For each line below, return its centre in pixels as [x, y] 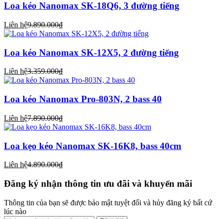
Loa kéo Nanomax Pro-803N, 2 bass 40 [83, 99]
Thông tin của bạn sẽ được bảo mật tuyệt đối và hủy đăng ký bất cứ [108, 202]
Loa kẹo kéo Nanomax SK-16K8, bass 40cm [93, 146]
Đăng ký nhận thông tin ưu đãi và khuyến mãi [98, 183]
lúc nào [15, 211]
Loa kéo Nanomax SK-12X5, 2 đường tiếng [91, 52]
